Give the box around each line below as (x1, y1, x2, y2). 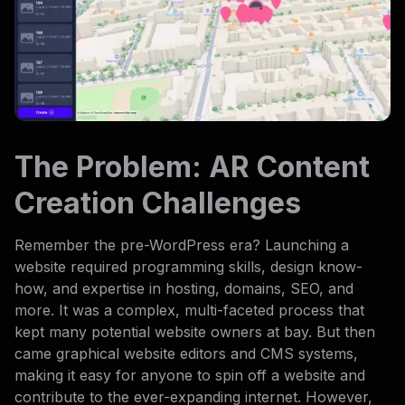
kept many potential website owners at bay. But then (14, 322, 375, 341)
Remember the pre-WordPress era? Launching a (14, 235, 349, 254)
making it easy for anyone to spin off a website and (14, 365, 365, 384)
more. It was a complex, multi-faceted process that (14, 300, 364, 319)
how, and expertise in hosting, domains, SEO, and (14, 278, 353, 297)
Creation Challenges (14, 184, 301, 221)
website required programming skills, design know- (14, 257, 363, 276)
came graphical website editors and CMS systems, (14, 344, 358, 363)
